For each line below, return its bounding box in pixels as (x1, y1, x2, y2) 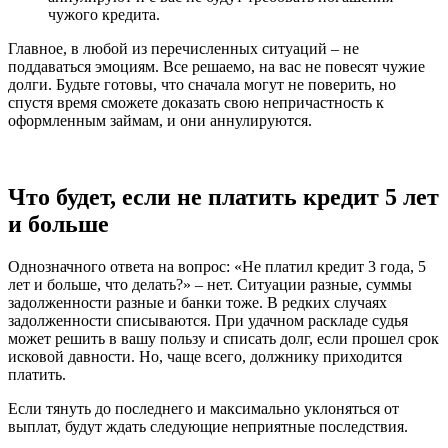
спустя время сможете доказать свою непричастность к (8, 94, 384, 112)
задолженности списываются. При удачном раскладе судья (8, 312, 408, 330)
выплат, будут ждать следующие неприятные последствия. (8, 418, 408, 436)
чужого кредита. (48, 6, 160, 24)
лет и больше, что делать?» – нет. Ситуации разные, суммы (8, 276, 412, 294)
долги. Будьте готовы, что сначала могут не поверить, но (8, 76, 396, 94)
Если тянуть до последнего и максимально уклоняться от (8, 400, 399, 418)
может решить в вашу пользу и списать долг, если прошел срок (8, 330, 439, 348)
